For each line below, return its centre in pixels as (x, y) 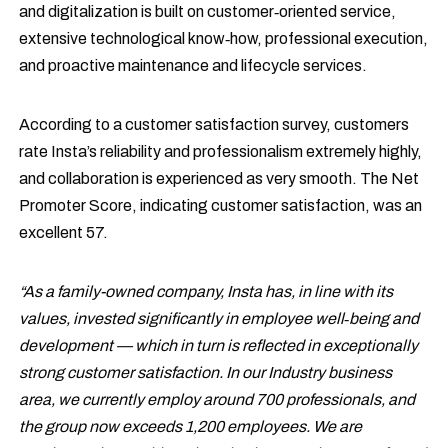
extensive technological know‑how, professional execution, (224, 38)
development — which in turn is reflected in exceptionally (219, 345)
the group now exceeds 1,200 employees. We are (191, 426)
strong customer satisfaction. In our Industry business (206, 372)
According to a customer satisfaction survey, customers (214, 124)
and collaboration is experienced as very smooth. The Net (219, 178)
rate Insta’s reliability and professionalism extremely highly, (221, 151)
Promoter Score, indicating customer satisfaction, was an (221, 205)
